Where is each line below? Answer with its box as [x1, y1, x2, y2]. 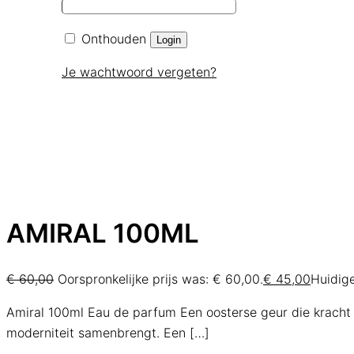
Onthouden [81, 31, 146, 47]
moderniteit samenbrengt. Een [6, 325, 186, 341]
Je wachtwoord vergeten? [62, 64, 217, 81]
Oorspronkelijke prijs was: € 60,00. [58, 271, 263, 288]
